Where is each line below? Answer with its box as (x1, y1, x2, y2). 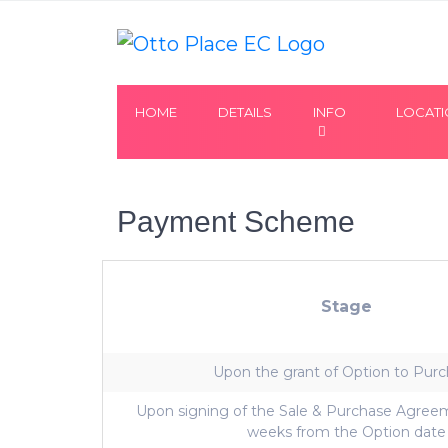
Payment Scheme (117, 205, 355, 238)
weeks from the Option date (246, 423, 446, 441)
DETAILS (218, 104, 272, 120)
